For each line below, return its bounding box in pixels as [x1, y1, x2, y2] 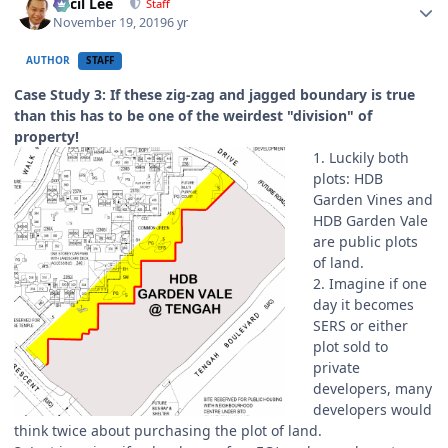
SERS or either [313, 315, 408, 335]
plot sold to [313, 336, 388, 356]
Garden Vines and [313, 189, 433, 209]
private [313, 357, 360, 377]
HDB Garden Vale [313, 210, 428, 230]
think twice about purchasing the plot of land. [14, 420, 322, 440]
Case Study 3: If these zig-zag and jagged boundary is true [14, 84, 415, 104]
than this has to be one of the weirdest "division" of [14, 105, 372, 125]
